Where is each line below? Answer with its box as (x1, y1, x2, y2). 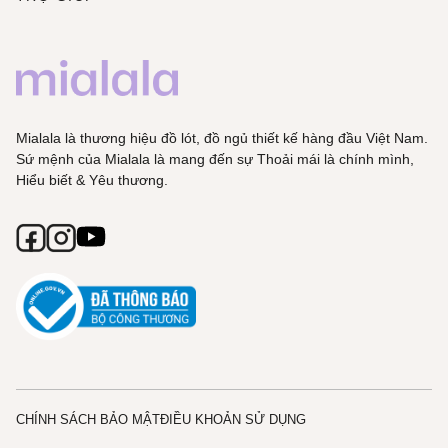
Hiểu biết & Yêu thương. (16, 172, 168, 188)
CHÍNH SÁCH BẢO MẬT (16, 412, 160, 427)
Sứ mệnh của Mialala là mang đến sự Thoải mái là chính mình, (16, 151, 414, 167)
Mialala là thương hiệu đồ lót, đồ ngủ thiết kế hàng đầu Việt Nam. (16, 130, 428, 146)
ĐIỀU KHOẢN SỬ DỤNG (160, 412, 306, 427)
